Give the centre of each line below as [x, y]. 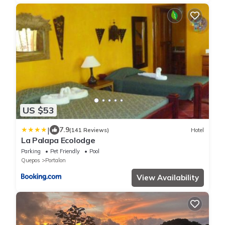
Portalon [55, 160]
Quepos [31, 160]
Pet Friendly [65, 151]
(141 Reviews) [89, 130]
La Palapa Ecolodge [58, 140]
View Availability [168, 178]
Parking [31, 151]
